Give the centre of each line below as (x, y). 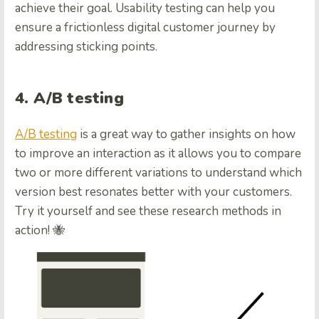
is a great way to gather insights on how (186, 135)
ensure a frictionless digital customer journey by (145, 28)
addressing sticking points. (86, 47)
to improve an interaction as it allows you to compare (158, 154)
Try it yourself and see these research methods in (148, 211)
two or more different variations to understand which (158, 173)
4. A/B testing (69, 99)
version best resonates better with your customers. (153, 192)
